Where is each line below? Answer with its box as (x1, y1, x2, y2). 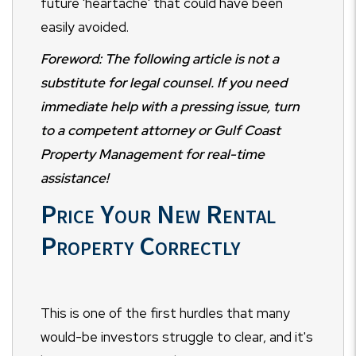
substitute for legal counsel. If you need (41, 73, 287, 91)
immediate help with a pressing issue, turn (41, 97, 300, 115)
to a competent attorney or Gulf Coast (41, 121, 281, 139)
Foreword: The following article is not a (41, 49, 279, 68)
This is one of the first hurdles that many (41, 304, 290, 322)
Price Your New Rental (41, 196, 276, 230)
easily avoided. (41, 17, 129, 36)
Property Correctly (41, 228, 240, 262)
